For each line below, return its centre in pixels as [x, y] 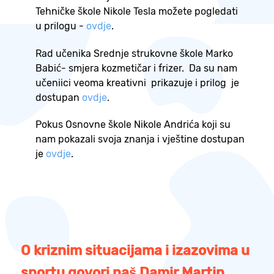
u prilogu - [60, 26]
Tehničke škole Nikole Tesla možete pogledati [137, 11]
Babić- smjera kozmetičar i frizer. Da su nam [136, 68]
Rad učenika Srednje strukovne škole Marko [134, 53]
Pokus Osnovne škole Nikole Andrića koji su [133, 125]
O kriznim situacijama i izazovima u [135, 251]
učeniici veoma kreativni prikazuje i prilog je [137, 83]
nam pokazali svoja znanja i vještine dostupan [140, 139]
